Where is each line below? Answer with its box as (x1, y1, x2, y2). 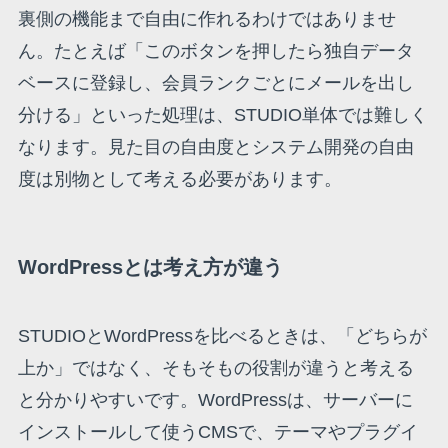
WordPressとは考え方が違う (17, 256, 283, 279)
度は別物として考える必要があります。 (17, 168, 342, 189)
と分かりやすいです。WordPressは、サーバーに (17, 390, 413, 411)
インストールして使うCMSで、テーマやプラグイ (17, 422, 418, 443)
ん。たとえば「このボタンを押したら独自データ (17, 40, 414, 61)
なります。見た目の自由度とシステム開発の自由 (17, 136, 414, 157)
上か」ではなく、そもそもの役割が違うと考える (17, 358, 414, 379)
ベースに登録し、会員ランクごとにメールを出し (17, 72, 414, 93)
